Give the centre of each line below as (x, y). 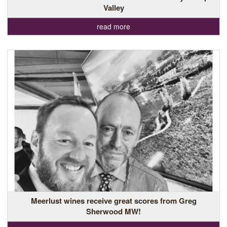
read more (113, 27)
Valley (113, 8)
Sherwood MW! (113, 211)
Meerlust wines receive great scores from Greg (113, 200)
